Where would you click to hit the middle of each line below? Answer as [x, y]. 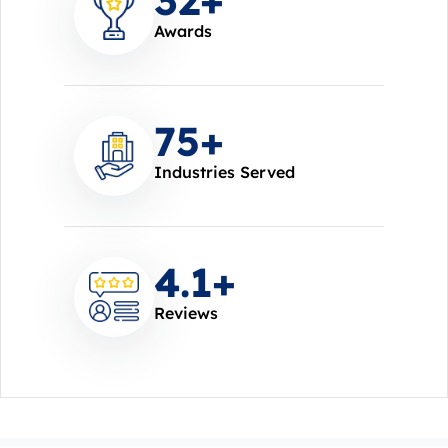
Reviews [186, 312]
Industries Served [224, 171]
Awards [183, 30]
